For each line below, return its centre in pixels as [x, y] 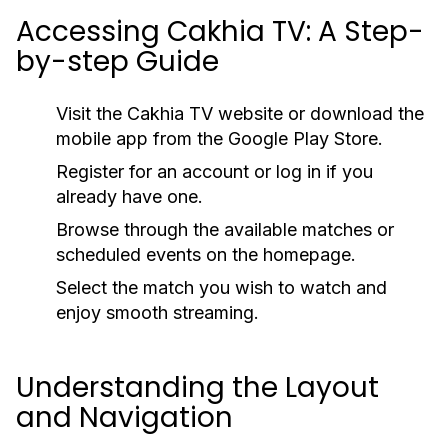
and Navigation [124, 417]
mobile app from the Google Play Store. [219, 138]
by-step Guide [117, 61]
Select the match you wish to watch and [221, 287]
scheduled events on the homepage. [206, 254]
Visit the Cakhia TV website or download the [240, 113]
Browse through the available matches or [225, 229]
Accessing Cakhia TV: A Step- [220, 31]
